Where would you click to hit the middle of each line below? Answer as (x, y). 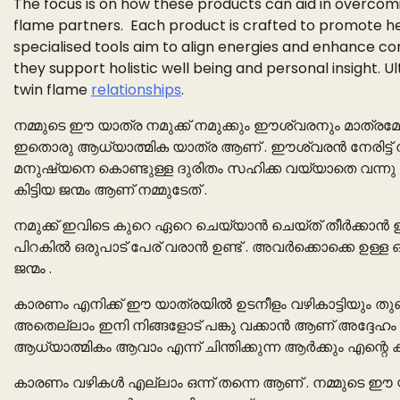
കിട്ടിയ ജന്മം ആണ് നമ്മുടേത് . (110, 190)
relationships (136, 90)
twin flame (52, 90)
